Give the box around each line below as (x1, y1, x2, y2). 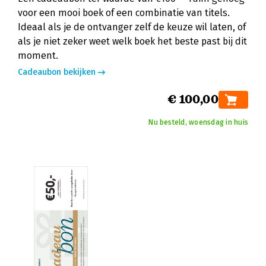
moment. (18, 50, 58, 61)
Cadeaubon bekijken (18, 67, 96, 77)
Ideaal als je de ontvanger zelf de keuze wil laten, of (18, 21, 246, 33)
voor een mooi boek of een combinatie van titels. (18, 7, 230, 18)
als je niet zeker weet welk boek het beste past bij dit (18, 36, 247, 47)
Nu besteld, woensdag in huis (148, 118, 248, 126)
